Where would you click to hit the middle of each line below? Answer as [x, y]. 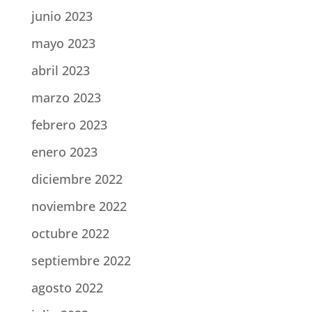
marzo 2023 [66, 98]
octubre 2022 [70, 234]
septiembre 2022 [81, 261]
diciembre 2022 [77, 179]
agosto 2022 [67, 288]
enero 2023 [64, 152]
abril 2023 [60, 71]
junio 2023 [62, 16]
